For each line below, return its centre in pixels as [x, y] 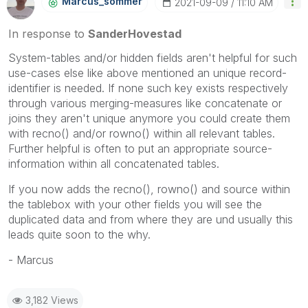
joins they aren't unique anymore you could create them [149, 118]
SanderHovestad [135, 33]
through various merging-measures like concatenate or [145, 103]
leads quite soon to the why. [79, 234]
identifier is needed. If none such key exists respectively [148, 88]
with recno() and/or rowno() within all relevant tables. [142, 133]
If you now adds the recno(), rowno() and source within [149, 189]
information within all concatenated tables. [114, 163]
